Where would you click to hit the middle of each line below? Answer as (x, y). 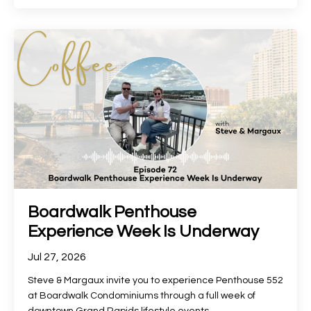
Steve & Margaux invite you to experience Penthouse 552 (155, 280)
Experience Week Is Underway (143, 231)
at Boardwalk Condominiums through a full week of (142, 295)
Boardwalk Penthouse (112, 212)
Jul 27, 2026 (57, 257)
